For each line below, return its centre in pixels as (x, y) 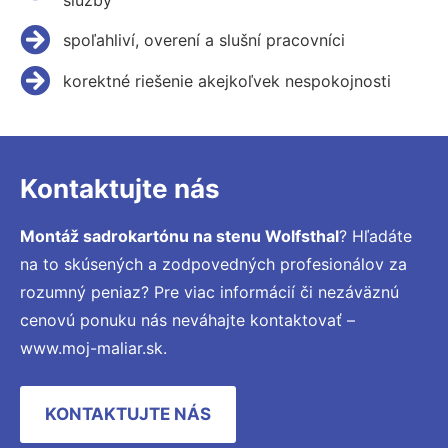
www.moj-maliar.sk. (93, 347)
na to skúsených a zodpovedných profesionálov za (213, 263)
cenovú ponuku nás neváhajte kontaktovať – (187, 319)
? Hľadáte (375, 235)
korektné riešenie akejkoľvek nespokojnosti (226, 80)
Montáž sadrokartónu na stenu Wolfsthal (179, 235)
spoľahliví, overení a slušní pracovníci (203, 39)
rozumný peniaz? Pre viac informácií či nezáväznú (209, 291)
